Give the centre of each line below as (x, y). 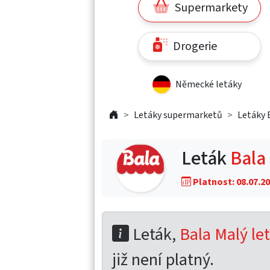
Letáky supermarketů (178, 115)
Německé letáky (209, 84)
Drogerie (193, 46)
